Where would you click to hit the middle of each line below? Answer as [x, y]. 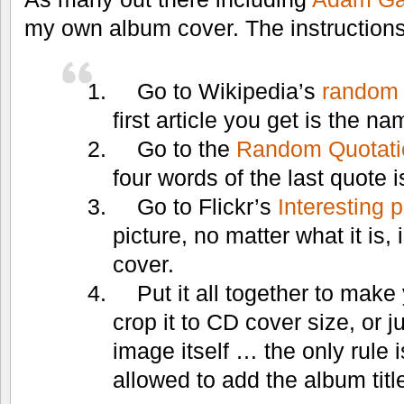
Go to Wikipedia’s [230, 91]
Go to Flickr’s [208, 206]
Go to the [187, 148]
